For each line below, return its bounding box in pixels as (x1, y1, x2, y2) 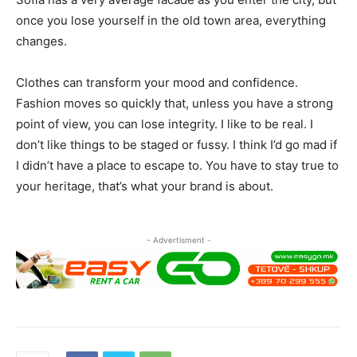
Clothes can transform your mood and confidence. (16, 74, 298, 90)
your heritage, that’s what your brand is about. (16, 178, 273, 194)
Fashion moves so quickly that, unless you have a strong (16, 95, 333, 111)
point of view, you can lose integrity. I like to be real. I (16, 116, 313, 131)
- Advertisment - (146, 234, 211, 245)
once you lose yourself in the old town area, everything (16, 12, 326, 28)
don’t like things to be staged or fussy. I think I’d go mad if (16, 136, 337, 152)
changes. (16, 33, 67, 49)
